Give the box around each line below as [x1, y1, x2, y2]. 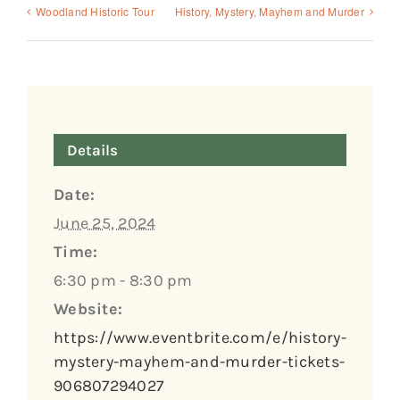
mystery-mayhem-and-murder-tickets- [54, 351, 346, 371]
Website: [54, 298, 123, 319]
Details [67, 140, 118, 159]
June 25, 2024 [54, 212, 156, 233]
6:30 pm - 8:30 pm [54, 270, 193, 290]
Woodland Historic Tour [36, 3, 154, 19]
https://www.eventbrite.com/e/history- [54, 327, 346, 347]
